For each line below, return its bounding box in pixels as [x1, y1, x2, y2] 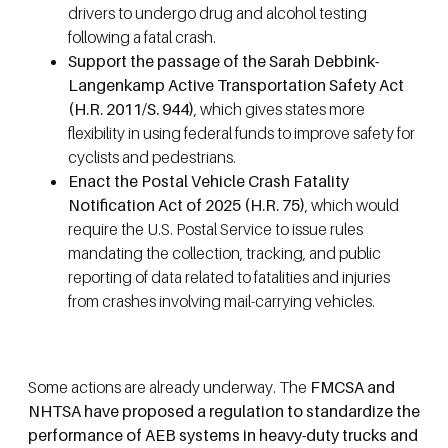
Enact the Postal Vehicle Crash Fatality [68, 170, 349, 191]
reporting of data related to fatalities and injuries [68, 266, 390, 287]
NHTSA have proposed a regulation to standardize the [28, 401, 420, 422]
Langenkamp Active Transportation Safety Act [68, 74, 404, 95]
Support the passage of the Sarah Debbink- [68, 50, 379, 71]
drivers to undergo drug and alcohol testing [68, 2, 367, 23]
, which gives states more [194, 98, 365, 119]
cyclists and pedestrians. [68, 146, 236, 167]
